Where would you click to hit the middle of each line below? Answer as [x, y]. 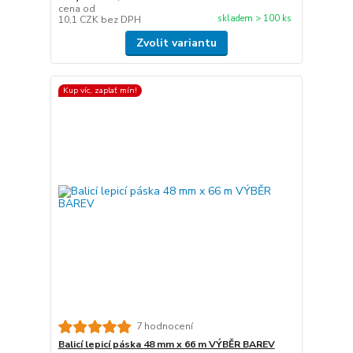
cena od [76, 9]
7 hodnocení [164, 327]
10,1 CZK [79, 20]
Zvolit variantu [176, 43]
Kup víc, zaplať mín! [100, 90]
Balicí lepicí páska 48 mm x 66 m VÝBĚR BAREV [166, 344]
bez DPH [121, 20]
